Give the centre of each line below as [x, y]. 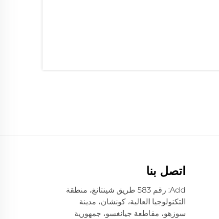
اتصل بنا [166, 171]
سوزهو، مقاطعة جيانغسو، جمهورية [130, 213]
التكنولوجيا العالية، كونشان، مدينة [132, 202]
